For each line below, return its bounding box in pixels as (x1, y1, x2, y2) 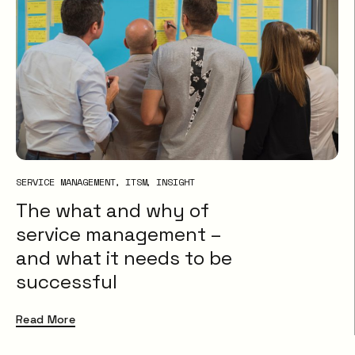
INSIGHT (156, 174, 196, 189)
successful (16, 269, 117, 294)
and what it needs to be (16, 245, 232, 270)
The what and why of (16, 197, 209, 223)
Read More (16, 311, 76, 326)
